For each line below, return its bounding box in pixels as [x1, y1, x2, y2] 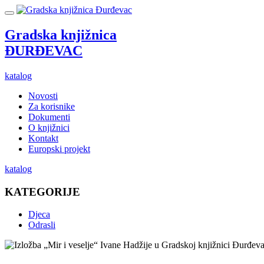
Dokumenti [28, 111, 70, 122]
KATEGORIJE [5, 185, 80, 198]
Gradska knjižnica [5, 27, 117, 42]
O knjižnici [28, 122, 70, 133]
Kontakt [28, 133, 58, 143]
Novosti [28, 90, 58, 101]
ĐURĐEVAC [5, 42, 82, 58]
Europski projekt [28, 143, 90, 154]
